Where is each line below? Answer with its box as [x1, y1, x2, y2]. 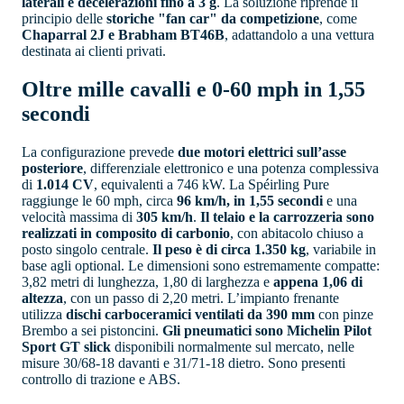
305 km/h [136, 209, 193, 225]
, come [319, 11, 357, 27]
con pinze [315, 307, 373, 323]
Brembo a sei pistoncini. [22, 323, 162, 339]
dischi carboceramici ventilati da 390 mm [62, 307, 315, 323]
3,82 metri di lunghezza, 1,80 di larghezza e [22, 274, 273, 290]
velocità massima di [22, 209, 136, 225]
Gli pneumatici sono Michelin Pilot [162, 323, 372, 339]
